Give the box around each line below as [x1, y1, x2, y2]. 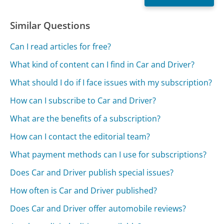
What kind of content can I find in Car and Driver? [10, 59, 195, 70]
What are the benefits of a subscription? [10, 113, 161, 124]
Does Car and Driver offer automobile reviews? [10, 203, 186, 214]
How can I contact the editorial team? [10, 131, 150, 142]
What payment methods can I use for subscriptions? [10, 149, 207, 160]
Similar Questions [10, 18, 90, 32]
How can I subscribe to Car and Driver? [10, 95, 156, 106]
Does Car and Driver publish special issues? [10, 167, 174, 178]
